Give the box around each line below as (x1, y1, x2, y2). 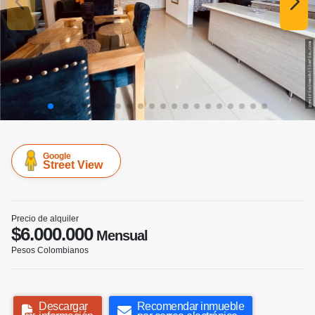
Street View (43, 159, 103, 172)
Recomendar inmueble (136, 300, 244, 313)
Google (43, 151, 71, 162)
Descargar (39, 300, 88, 313)
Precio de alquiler (11, 214, 79, 224)
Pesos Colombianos (11, 245, 89, 256)
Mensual (93, 228, 148, 244)
